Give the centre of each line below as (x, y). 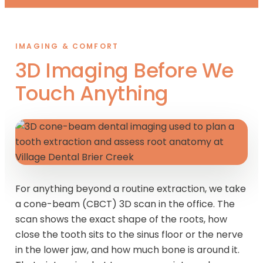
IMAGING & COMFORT (67, 46)
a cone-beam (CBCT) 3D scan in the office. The (125, 204)
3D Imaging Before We (124, 70)
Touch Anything (92, 93)
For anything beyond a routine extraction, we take (131, 188)
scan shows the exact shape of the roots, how (121, 219)
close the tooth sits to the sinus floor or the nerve (129, 234)
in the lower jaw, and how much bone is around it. (127, 249)
